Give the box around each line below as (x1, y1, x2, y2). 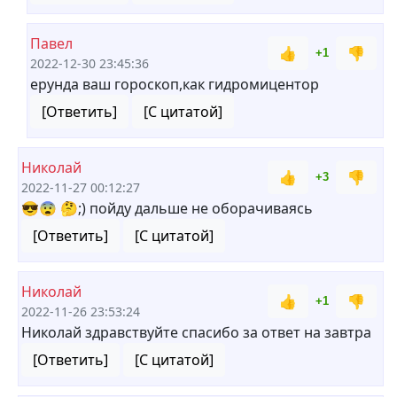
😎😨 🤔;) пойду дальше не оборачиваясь (21, 198, 313, 218)
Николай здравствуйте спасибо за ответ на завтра (21, 323, 371, 342)
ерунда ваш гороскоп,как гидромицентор (30, 74, 319, 94)
